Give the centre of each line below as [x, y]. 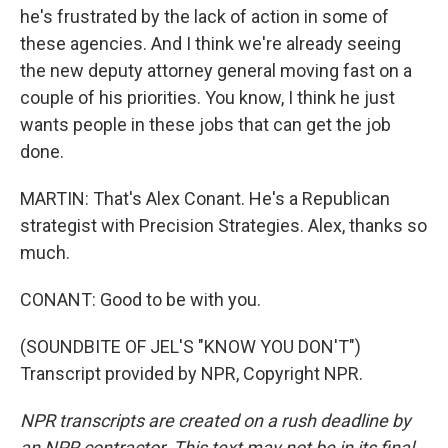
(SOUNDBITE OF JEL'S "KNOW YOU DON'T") [190, 346]
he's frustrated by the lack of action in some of [204, 16]
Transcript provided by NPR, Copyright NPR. [191, 373]
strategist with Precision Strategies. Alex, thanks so [223, 225]
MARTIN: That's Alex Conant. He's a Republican [205, 198]
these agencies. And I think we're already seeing [210, 43]
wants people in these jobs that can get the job [205, 124]
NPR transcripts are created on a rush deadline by [215, 420]
